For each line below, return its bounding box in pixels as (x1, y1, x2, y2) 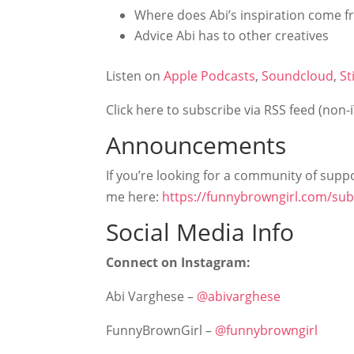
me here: (106, 188, 163, 206)
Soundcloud (262, 67, 334, 85)
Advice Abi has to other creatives (134, 27, 330, 45)
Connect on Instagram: (106, 254, 258, 272)
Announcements (106, 129, 287, 162)
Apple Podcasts (164, 67, 256, 85)
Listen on (106, 67, 164, 85)
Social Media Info (106, 216, 295, 249)
